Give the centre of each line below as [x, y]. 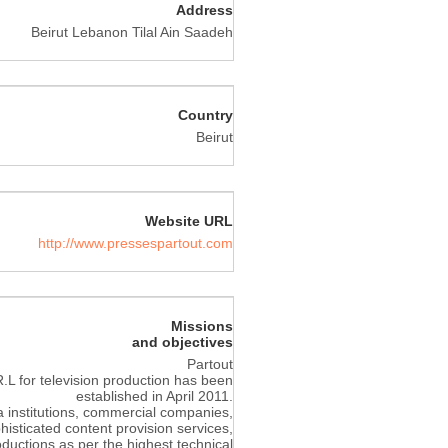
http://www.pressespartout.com [135, 242]
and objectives [182, 342]
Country [205, 115]
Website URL [189, 220]
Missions [202, 326]
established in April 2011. [154, 396]
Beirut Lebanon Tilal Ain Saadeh [132, 31]
